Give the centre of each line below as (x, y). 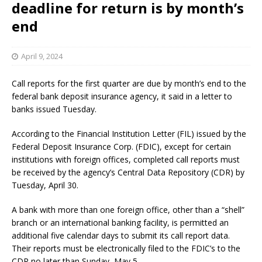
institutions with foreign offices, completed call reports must (126, 159)
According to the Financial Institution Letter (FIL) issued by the (129, 133)
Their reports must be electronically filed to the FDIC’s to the (126, 248)
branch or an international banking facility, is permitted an (120, 222)
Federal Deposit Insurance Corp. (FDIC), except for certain (121, 146)
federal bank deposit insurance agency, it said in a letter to (122, 96)
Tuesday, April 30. (45, 185)
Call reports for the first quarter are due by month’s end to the (129, 83)
